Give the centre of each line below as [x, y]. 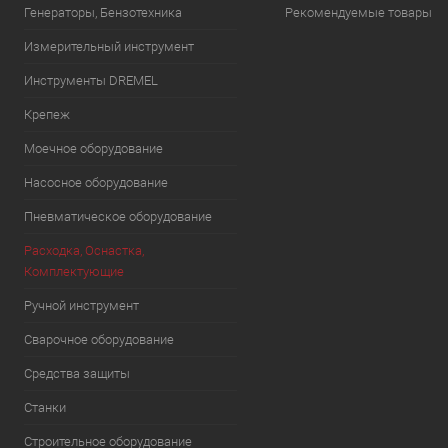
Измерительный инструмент [109, 46]
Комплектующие [74, 271]
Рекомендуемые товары [358, 12]
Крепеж [47, 114]
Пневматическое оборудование [118, 216]
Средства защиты [77, 373]
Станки [45, 407]
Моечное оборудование [93, 148]
